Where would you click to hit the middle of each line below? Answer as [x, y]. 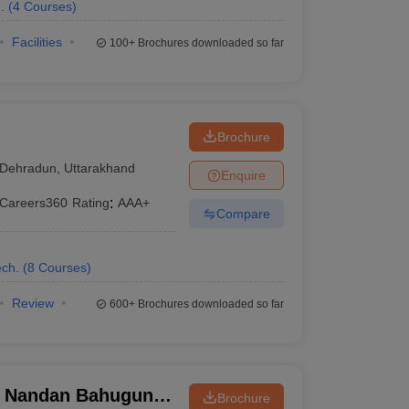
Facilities [37, 42]
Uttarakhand [100, 168]
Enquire [243, 175]
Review [32, 303]
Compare [243, 213]
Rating [91, 203]
